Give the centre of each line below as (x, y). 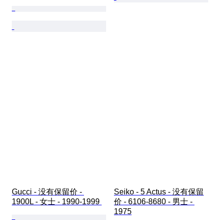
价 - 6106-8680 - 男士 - (154, 202)
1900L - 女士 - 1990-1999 (57, 202)
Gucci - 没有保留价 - (48, 192)
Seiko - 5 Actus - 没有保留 (159, 192)
